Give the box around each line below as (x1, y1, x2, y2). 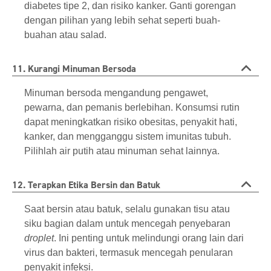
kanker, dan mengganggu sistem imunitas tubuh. (24, 131, 231, 142)
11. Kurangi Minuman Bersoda (12, 63, 136, 76)
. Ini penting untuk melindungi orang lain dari (54, 233, 244, 244)
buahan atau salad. (24, 30, 106, 41)
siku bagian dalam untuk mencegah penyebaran (24, 218, 230, 229)
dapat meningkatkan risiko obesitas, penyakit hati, (24, 117, 237, 128)
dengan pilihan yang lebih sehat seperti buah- (24, 15, 220, 26)
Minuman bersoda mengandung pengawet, (24, 88, 208, 99)
